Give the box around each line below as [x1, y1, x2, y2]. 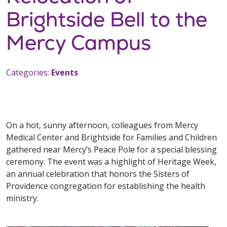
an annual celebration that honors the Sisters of [6, 168, 190, 179]
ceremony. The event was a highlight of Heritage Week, [6, 156, 216, 167]
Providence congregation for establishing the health [6, 180, 205, 192]
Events [51, 67, 78, 78]
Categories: [6, 67, 51, 78]
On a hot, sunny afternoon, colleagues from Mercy [6, 120, 198, 131]
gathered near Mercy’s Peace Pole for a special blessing [6, 144, 217, 155]
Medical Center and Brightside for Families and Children [6, 132, 217, 143]
